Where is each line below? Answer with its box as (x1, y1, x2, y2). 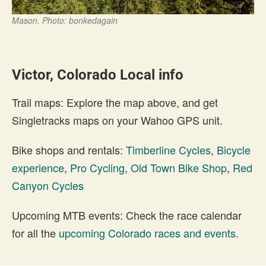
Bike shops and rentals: (12, 141, 126, 157)
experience (12, 159, 64, 175)
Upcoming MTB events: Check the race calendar (12, 207, 242, 223)
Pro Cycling (70, 159, 125, 175)
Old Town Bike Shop (131, 159, 227, 175)
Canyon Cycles (12, 177, 84, 193)
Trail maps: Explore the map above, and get (12, 94, 218, 110)
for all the (12, 224, 59, 240)
